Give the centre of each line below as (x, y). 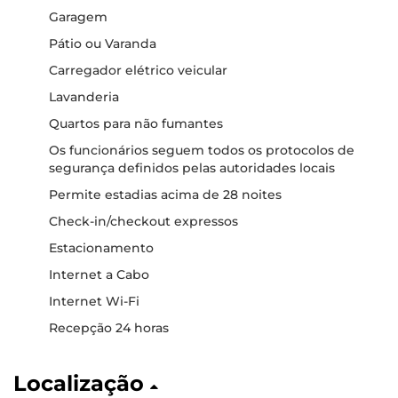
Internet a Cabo (99, 275)
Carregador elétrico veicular (138, 70)
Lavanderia (84, 97)
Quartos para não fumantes (136, 123)
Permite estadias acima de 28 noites (165, 195)
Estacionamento (101, 248)
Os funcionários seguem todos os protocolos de (202, 150)
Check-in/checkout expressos (143, 221)
